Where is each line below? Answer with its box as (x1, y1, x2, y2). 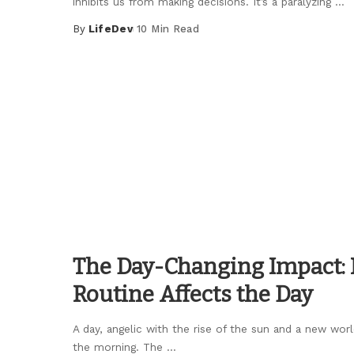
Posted (72, 30, 115, 43)
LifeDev (88, 23, 134, 36)
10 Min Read (137, 23, 199, 36)
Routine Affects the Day (73, 281, 313, 308)
